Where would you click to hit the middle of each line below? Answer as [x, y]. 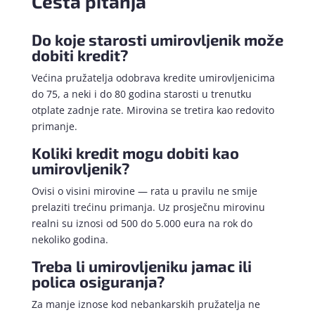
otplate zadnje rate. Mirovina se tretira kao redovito [153, 110]
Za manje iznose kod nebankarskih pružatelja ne [146, 304]
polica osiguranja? [98, 282]
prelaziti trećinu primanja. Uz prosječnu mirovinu [148, 207]
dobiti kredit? [79, 55]
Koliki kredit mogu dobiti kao [135, 153]
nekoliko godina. [70, 240]
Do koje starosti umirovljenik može [157, 40]
